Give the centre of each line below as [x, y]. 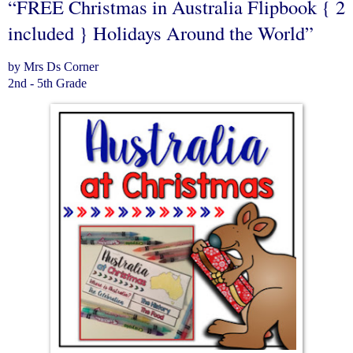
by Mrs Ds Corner [53, 66]
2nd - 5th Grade [47, 83]
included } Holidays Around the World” [161, 33]
